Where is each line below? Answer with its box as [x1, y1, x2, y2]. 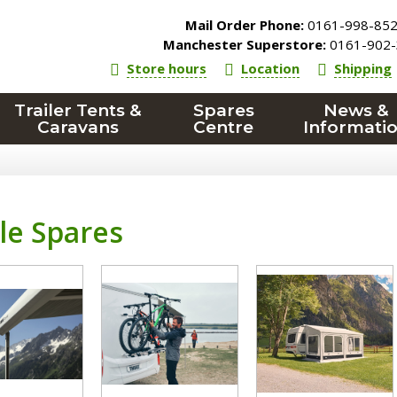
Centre [193, 117, 254, 137]
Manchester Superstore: [163, 35, 327, 53]
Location [241, 59, 300, 77]
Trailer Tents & [14, 100, 143, 121]
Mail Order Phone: [185, 16, 305, 34]
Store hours [127, 59, 207, 77]
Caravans [37, 117, 120, 137]
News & [323, 100, 389, 121]
